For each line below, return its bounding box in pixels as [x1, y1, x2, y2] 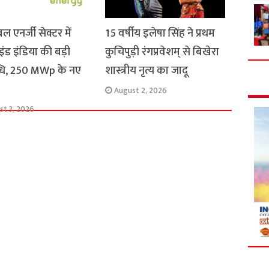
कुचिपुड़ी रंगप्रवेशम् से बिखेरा [104, 42, 219, 61]
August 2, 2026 [113, 83, 167, 97]
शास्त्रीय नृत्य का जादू [104, 61, 188, 80]
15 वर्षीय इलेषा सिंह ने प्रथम [104, 23, 215, 43]
